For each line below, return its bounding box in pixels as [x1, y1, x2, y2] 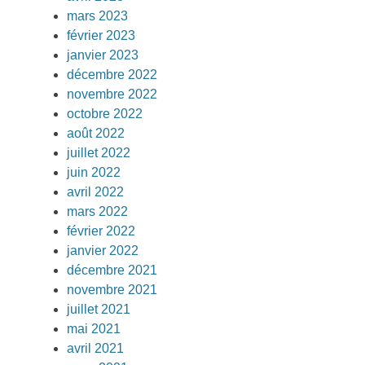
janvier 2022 [67, 244, 139, 257]
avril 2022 [67, 185, 124, 199]
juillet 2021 [67, 302, 130, 316]
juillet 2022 [67, 146, 130, 160]
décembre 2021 [67, 263, 157, 277]
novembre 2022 [67, 87, 157, 101]
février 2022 [67, 224, 135, 238]
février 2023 [67, 29, 135, 42]
